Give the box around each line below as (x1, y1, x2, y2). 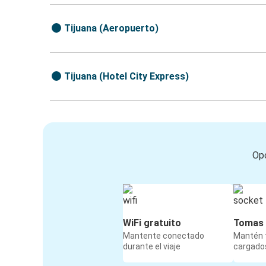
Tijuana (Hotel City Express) (64, 71, 189, 83)
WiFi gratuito (123, 217, 181, 229)
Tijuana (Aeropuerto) (64, 23, 159, 34)
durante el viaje (123, 242, 180, 252)
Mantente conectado (123, 231, 204, 241)
